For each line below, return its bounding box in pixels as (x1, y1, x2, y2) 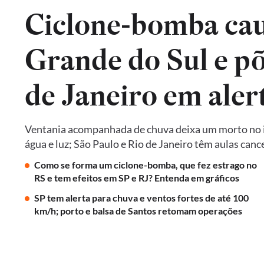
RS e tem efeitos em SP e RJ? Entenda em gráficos (34, 172, 239, 183)
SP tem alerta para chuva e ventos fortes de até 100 (34, 192, 249, 203)
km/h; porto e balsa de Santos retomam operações (34, 205, 242, 216)
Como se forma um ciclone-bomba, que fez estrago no (34, 159, 257, 170)
